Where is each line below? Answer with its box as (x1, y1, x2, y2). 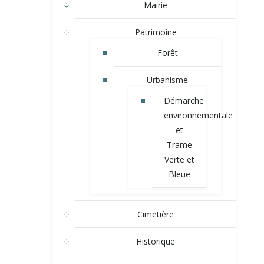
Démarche (164, 95, 204, 107)
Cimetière (137, 209, 174, 220)
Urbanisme (147, 74, 188, 86)
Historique (136, 236, 175, 247)
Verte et (164, 154, 194, 166)
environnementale (164, 110, 233, 121)
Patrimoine (134, 27, 177, 38)
